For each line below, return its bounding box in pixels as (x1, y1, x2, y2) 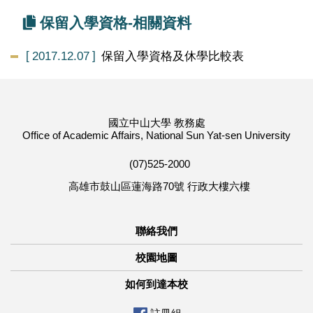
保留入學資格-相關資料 (36, 15, 191, 31)
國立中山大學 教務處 (108, 117, 205, 129)
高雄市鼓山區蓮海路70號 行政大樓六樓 (63, 180, 250, 192)
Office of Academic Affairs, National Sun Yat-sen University (22, 129, 291, 142)
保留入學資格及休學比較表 (101, 50, 245, 63)
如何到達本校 (125, 277, 188, 290)
